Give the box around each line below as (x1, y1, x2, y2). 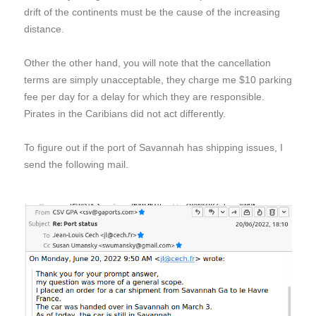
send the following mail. (24, 158, 128, 170)
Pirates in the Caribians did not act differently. (24, 107, 226, 119)
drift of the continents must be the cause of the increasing (24, 6, 280, 18)
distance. (24, 23, 64, 35)
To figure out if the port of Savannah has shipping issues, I (24, 141, 283, 153)
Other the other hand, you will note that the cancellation (24, 56, 271, 68)
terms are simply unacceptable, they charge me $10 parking (24, 73, 292, 85)
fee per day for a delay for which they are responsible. (24, 90, 265, 102)
